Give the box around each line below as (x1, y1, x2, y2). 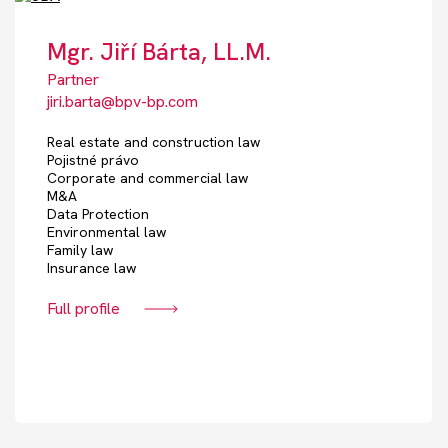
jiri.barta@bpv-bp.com (47, 91, 198, 113)
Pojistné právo (47, 151, 139, 170)
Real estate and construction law (47, 133, 260, 152)
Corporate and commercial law (47, 169, 248, 188)
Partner (47, 69, 99, 91)
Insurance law (47, 259, 136, 278)
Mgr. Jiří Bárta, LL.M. (47, 36, 271, 68)
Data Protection (47, 205, 149, 224)
